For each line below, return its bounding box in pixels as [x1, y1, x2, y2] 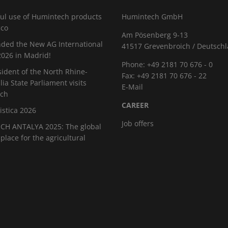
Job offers [122, 119, 154, 128]
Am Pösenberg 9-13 [122, 30, 188, 40]
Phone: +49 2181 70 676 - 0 [122, 60, 213, 69]
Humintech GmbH [122, 12, 183, 21]
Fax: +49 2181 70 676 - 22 [122, 71, 207, 80]
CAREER [122, 100, 149, 110]
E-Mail [122, 82, 144, 92]
